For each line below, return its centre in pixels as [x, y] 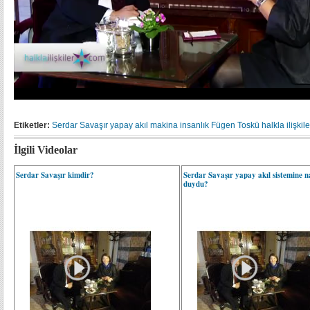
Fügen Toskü [235, 125]
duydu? [196, 184]
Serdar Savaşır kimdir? [55, 175]
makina [164, 125]
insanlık [194, 125]
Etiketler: [32, 125]
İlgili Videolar [46, 150]
